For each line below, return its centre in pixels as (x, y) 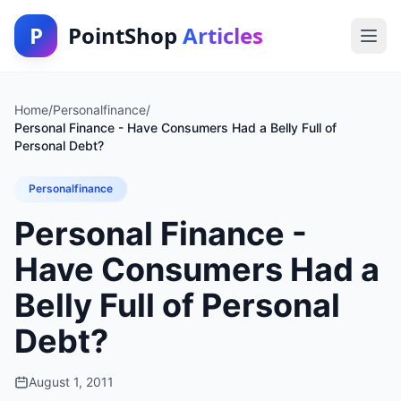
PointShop (125, 35)
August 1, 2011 (71, 382)
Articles (223, 35)
